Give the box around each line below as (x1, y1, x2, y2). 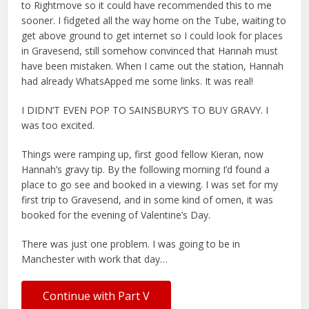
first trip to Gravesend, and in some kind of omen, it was (21, 192, 274, 206)
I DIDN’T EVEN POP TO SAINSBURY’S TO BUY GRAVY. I (21, 103, 269, 117)
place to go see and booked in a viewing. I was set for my (21, 177, 279, 191)
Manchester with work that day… (21, 252, 168, 266)
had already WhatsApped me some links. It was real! (21, 74, 254, 88)
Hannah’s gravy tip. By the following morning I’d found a (21, 162, 270, 176)
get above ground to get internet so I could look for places (21, 28, 283, 42)
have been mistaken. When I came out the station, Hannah (21, 59, 284, 72)
